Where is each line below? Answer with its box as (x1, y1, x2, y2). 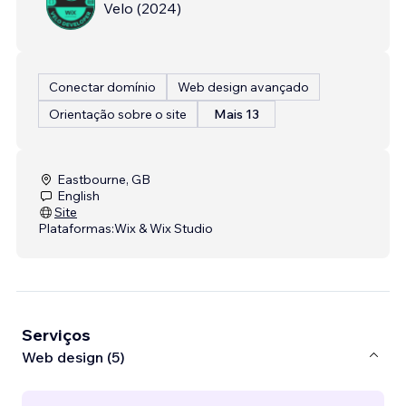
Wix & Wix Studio (114, 219, 213, 237)
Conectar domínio (49, 78, 156, 95)
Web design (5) (22, 348, 125, 367)
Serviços (22, 324, 91, 345)
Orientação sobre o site (49, 105, 187, 122)
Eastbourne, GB (57, 170, 150, 188)
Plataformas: (38, 219, 114, 237)
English (57, 187, 100, 204)
